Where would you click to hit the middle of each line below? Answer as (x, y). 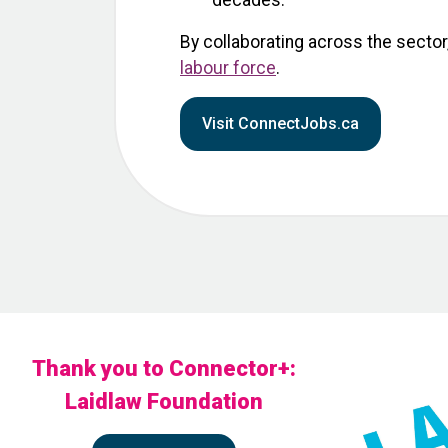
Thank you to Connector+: (163, 368)
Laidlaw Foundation (163, 401)
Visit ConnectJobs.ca (280, 123)
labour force (228, 68)
